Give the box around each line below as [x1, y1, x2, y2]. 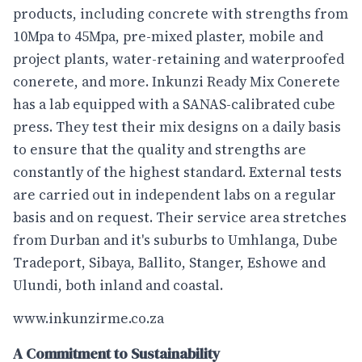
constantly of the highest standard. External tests [13, 162, 342, 182]
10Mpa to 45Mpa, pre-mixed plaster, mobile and [13, 26, 323, 46]
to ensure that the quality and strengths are [13, 139, 306, 159]
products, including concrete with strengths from [13, 3, 348, 23]
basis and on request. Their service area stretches [13, 207, 347, 227]
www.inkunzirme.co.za [13, 309, 164, 329]
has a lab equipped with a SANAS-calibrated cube [13, 94, 335, 114]
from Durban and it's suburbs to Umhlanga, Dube [13, 229, 338, 250]
